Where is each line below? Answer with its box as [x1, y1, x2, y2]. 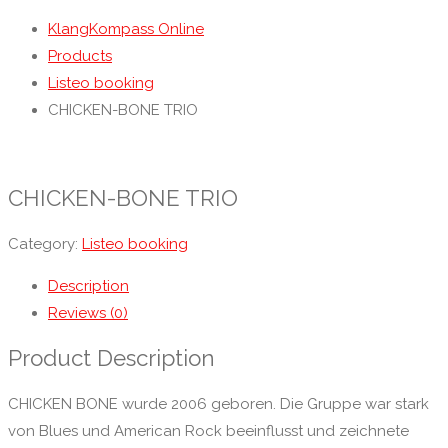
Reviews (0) [48, 303, 128, 322]
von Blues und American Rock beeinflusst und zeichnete [8, 421, 409, 440]
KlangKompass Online [48, 20, 204, 39]
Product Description [8, 345, 215, 372]
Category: [8, 234, 82, 253]
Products [48, 47, 112, 66]
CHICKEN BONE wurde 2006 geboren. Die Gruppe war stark [8, 394, 429, 413]
